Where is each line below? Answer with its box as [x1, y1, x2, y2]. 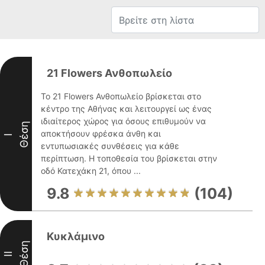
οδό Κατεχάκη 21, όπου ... [41, 166, 141, 176]
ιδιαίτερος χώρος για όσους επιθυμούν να [41, 116, 206, 126]
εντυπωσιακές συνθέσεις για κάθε [41, 141, 179, 151]
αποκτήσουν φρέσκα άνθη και [41, 128, 161, 138]
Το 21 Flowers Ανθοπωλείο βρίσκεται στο [41, 91, 201, 101]
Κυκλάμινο [47, 230, 105, 243]
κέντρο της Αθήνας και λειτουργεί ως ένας [41, 104, 212, 114]
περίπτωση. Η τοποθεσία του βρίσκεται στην [41, 153, 217, 163]
